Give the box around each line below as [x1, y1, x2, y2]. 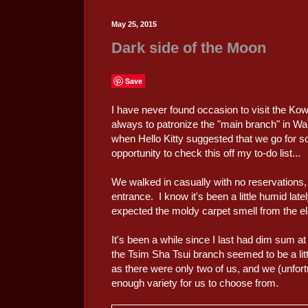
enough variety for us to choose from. [111, 276, 278, 289]
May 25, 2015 [111, 19, 157, 28]
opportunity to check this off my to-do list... [111, 146, 300, 159]
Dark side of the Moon [111, 39, 266, 57]
